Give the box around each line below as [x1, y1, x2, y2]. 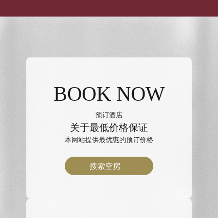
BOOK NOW [53, 82, 165, 105]
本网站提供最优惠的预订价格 [65, 135, 153, 144]
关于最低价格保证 [70, 122, 148, 133]
